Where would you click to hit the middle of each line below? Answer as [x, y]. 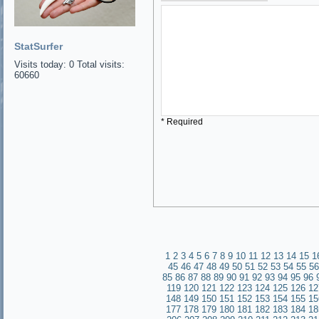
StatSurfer [38, 46]
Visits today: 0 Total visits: [69, 64]
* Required [182, 122]
